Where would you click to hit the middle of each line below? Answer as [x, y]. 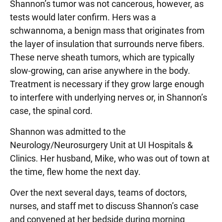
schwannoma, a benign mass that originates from [107, 30]
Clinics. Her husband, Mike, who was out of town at [110, 158]
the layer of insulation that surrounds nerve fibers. [107, 44]
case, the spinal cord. [51, 111]
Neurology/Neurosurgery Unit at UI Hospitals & [101, 145]
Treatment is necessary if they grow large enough [107, 84]
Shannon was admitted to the [68, 132]
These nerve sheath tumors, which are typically [102, 57]
